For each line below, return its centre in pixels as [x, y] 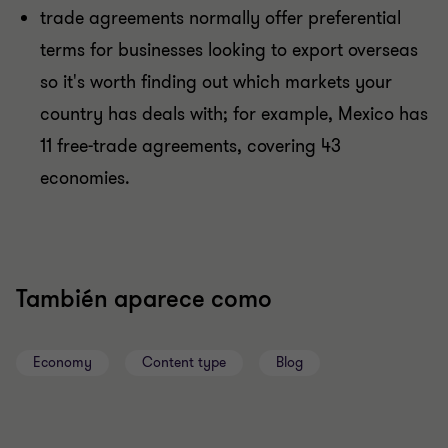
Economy [62, 362]
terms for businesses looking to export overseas [229, 50]
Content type [184, 362]
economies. [85, 178]
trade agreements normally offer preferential [220, 18]
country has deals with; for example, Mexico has [234, 114]
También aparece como [144, 299]
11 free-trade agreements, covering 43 [190, 146]
